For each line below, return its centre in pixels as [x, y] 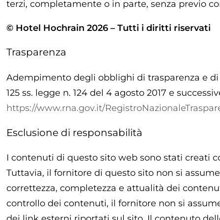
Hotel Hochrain [50, 27]
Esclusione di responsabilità [75, 132]
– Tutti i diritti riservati [160, 27]
